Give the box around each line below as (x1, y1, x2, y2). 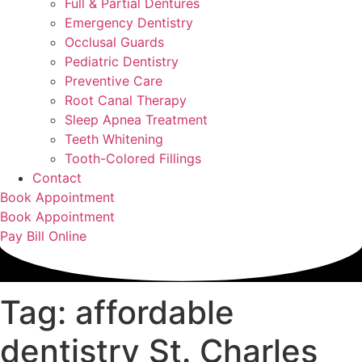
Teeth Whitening (65, 131, 163, 147)
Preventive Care (65, 73, 162, 89)
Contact (32, 170, 82, 186)
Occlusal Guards (65, 34, 164, 50)
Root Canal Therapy (65, 92, 187, 108)
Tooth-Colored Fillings (65, 150, 201, 166)
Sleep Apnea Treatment (65, 112, 208, 128)
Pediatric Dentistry (65, 53, 179, 69)
